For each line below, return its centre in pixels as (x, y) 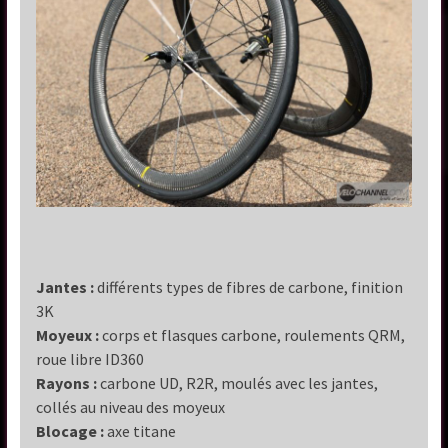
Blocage (67, 431)
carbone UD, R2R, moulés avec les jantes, (238, 383)
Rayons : (67, 383)
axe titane (142, 431)
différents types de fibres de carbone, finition (249, 287)
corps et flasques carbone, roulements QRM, (252, 335)
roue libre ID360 (90, 359)
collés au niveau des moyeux (131, 407)
